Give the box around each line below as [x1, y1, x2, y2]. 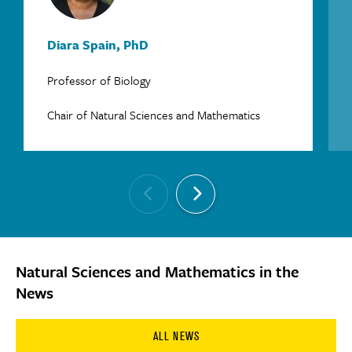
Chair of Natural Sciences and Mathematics [47, 105, 260, 123]
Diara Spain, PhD [47, 35, 148, 54]
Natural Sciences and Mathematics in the [16, 259, 299, 283]
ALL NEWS [152, 328, 200, 343]
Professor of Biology [47, 71, 151, 89]
